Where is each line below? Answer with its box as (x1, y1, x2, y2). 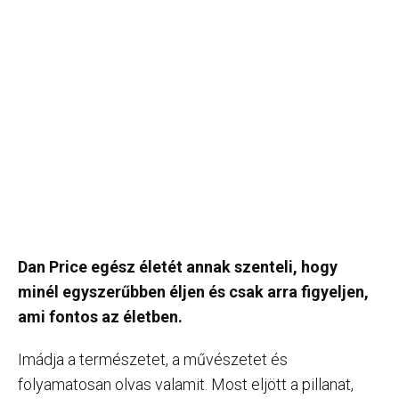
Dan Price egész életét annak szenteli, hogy (18, 257, 338, 276)
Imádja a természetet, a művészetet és (18, 350, 288, 369)
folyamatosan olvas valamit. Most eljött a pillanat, (18, 375, 354, 394)
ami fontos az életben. (18, 307, 183, 326)
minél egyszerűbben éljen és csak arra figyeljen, (18, 282, 369, 301)
